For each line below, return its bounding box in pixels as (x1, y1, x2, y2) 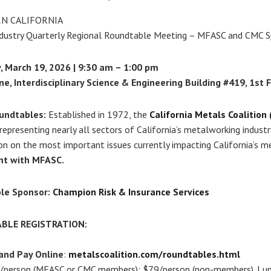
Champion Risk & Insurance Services (52, 186, 209, 198)
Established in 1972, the (45, 108, 149, 121)
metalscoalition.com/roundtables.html (68, 248, 240, 261)
